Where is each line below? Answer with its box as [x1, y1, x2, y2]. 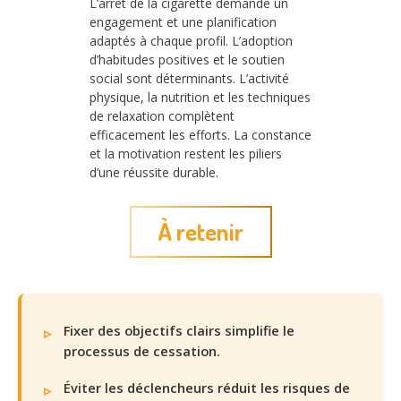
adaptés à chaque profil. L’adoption [90, 32, 293, 50]
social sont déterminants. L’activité [90, 70, 289, 88]
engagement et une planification [90, 13, 277, 31]
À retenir [158, 216, 243, 246]
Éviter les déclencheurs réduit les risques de [64, 378, 350, 397]
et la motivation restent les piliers [90, 145, 282, 163]
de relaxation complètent [90, 107, 235, 125]
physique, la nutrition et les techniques [90, 89, 311, 107]
